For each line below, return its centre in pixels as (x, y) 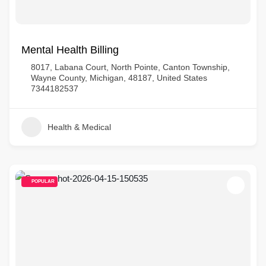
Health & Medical (79, 127)
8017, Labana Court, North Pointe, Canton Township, (130, 67)
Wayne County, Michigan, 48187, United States (119, 78)
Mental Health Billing (70, 50)
